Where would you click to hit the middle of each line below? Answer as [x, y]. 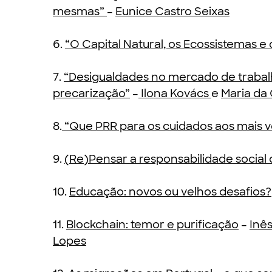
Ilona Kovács [175, 93]
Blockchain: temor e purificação [152, 225]
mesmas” [80, 12]
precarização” [91, 93]
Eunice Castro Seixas [172, 12]
